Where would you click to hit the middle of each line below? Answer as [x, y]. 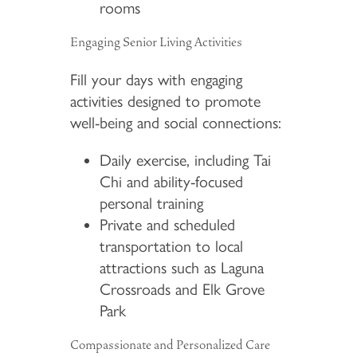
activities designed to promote [165, 102]
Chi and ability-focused [172, 182]
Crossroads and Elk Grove [182, 290]
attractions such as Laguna [182, 268]
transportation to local [172, 247]
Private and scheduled [168, 225]
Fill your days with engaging [156, 80]
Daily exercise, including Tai [186, 161]
